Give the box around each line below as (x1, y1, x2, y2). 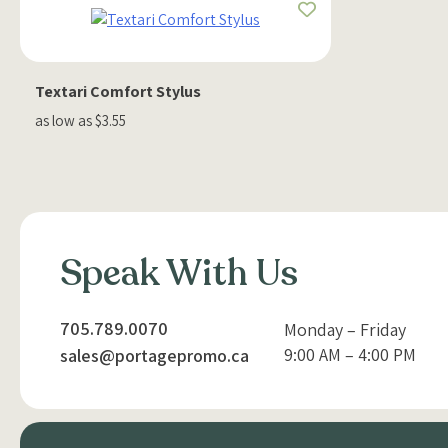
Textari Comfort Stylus (35, 81, 201, 102)
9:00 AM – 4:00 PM (283, 343, 416, 367)
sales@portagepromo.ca (60, 344, 249, 368)
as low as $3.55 (35, 111, 126, 130)
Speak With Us (60, 249, 298, 299)
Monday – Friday (283, 318, 406, 342)
